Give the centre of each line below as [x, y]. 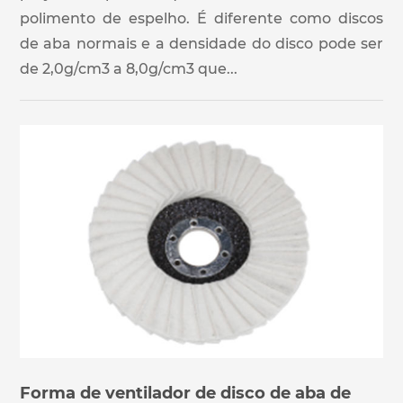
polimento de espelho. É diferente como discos [201, 18]
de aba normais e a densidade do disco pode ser [201, 43]
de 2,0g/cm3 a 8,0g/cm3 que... [129, 68]
